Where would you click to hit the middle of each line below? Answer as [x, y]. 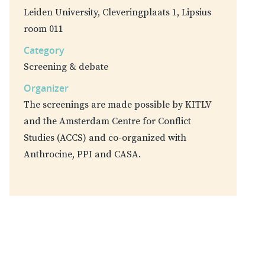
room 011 [43, 29]
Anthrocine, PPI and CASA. [82, 155]
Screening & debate [66, 67]
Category [44, 51]
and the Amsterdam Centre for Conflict [107, 122]
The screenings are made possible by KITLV [117, 105]
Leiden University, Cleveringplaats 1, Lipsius [117, 13]
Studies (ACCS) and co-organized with [105, 138]
